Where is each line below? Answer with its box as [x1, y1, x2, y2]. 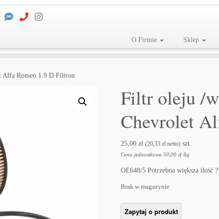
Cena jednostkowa [121, 152, 162, 157]
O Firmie [131, 36, 159, 44]
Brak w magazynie [121, 183, 170, 190]
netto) [166, 140, 181, 147]
